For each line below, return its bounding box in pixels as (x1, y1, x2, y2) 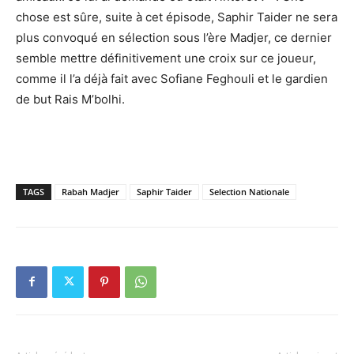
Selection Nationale (209, 185, 289, 198)
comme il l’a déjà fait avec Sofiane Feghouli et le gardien (16, 70, 328, 86)
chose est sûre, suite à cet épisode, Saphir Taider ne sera (16, 9, 337, 24)
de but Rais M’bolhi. (16, 91, 125, 107)
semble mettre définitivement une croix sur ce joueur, (16, 50, 316, 66)
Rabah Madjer (62, 185, 119, 198)
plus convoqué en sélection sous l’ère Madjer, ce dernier (16, 29, 332, 45)
